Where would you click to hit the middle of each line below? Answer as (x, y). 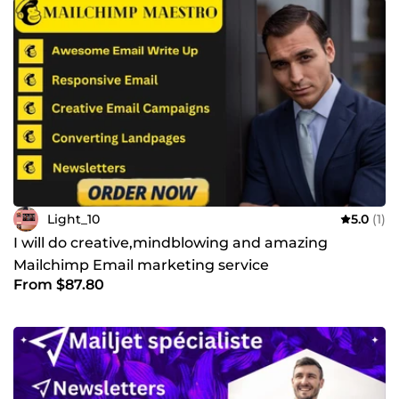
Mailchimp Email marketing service (141, 265)
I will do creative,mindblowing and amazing (171, 243)
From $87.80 (59, 285)
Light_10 (73, 219)
